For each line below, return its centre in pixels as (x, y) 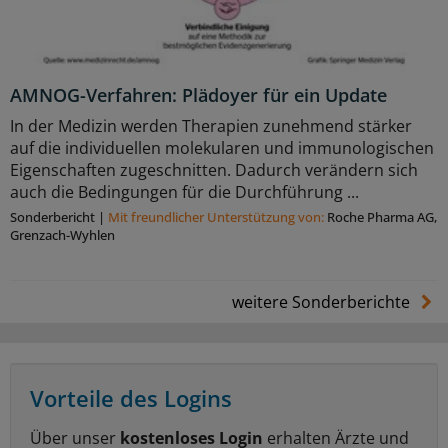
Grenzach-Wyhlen (62, 234)
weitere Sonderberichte (322, 301)
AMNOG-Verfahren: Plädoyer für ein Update (198, 94)
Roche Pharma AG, (382, 216)
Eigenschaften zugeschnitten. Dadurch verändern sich (214, 169)
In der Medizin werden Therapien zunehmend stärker (211, 125)
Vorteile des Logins (131, 397)
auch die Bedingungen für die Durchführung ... (184, 191)
